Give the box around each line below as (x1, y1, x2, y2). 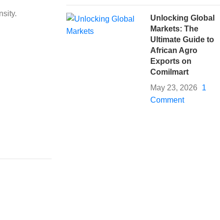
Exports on (150, 56, 192, 65)
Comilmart (150, 67, 189, 76)
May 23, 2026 (150, 83, 198, 92)
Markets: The (150, 24, 199, 33)
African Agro (150, 46, 198, 55)
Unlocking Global (150, 13, 215, 22)
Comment (150, 95, 185, 104)
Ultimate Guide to (150, 35, 215, 44)
